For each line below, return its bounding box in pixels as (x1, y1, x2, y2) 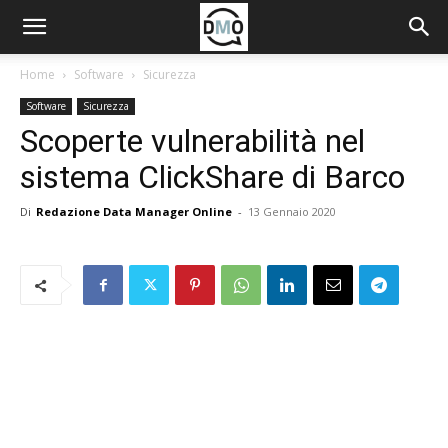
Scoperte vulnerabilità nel (20, 122, 365, 160)
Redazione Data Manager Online (36, 204, 232, 219)
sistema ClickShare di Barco (20, 158, 405, 196)
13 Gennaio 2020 (248, 204, 336, 219)
